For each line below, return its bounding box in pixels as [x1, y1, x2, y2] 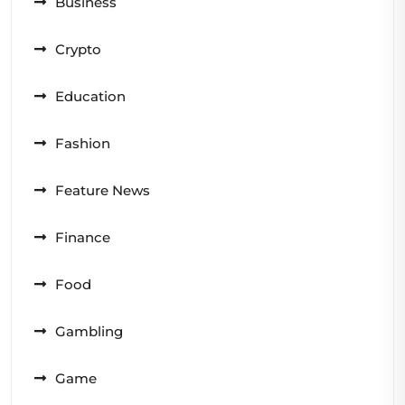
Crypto [55, 40, 101, 58]
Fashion [55, 134, 110, 152]
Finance [55, 228, 110, 246]
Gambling [55, 322, 123, 340]
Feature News [55, 181, 150, 199]
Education [55, 87, 126, 105]
